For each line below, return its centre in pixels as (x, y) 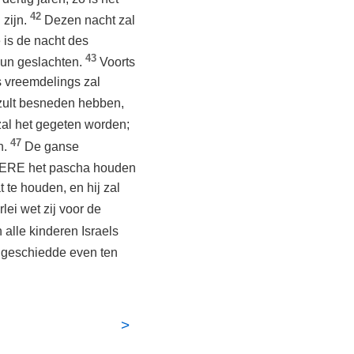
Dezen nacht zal (90, 21)
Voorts (117, 62)
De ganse (52, 147)
